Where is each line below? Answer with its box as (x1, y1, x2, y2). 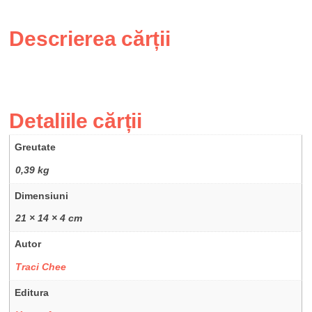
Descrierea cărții (9, 27, 171, 51)
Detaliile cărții (9, 109, 142, 133)
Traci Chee (15, 260, 67, 272)
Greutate (15, 141, 56, 153)
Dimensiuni (15, 189, 69, 201)
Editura (15, 286, 49, 298)
